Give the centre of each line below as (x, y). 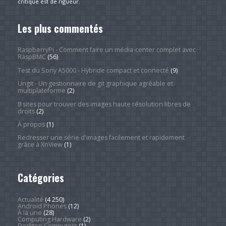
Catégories (41, 178)
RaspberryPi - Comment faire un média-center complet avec (106, 50)
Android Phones (42, 206)
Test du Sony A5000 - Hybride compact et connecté (93, 70)
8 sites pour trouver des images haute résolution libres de (104, 104)
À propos (31, 124)
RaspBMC (32, 57)
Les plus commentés (60, 28)
